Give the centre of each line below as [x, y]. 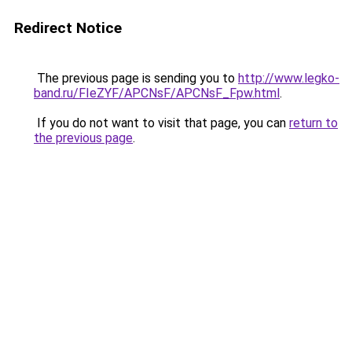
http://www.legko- [289, 78]
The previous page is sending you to [136, 78]
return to [313, 123]
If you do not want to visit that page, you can [161, 123]
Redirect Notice [68, 28]
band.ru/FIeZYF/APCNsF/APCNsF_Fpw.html [157, 93]
